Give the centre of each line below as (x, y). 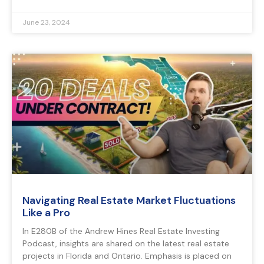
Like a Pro (46, 213)
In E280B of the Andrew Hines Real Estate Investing (121, 231)
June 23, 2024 (46, 23)
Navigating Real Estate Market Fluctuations (129, 201)
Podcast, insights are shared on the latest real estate (126, 244)
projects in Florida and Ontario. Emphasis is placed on (127, 256)
